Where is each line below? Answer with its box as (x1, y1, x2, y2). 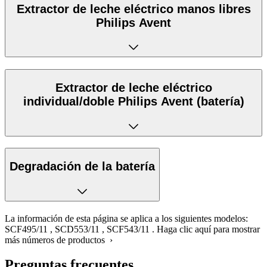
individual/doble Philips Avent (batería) (23, 94, 244, 108)
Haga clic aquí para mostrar (157, 223, 260, 234)
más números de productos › (5, 234, 113, 245)
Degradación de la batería (10, 160, 155, 173)
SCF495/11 (5, 223, 48, 234)
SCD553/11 (55, 223, 100, 234)
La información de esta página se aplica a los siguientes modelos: (5, 213, 248, 223)
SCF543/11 (107, 223, 150, 234)
